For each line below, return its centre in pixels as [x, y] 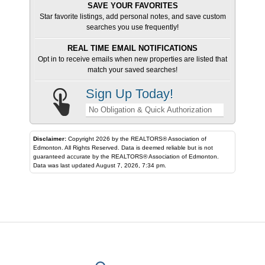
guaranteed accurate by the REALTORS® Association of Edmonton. [72, 156]
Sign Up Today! [130, 94]
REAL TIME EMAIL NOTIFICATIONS [132, 48]
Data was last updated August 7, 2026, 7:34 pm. [100, 165]
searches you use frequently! [132, 27]
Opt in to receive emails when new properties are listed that [132, 59]
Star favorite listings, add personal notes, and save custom [132, 17]
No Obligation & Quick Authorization [151, 110]
